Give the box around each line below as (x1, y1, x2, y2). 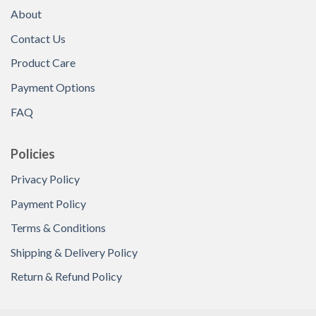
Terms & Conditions (11, 221, 106, 235)
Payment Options (11, 80, 95, 94)
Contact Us (11, 31, 66, 45)
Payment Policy (11, 196, 86, 210)
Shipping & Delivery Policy (11, 245, 138, 259)
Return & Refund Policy (11, 269, 122, 284)
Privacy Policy (11, 172, 80, 186)
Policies (11, 146, 55, 162)
